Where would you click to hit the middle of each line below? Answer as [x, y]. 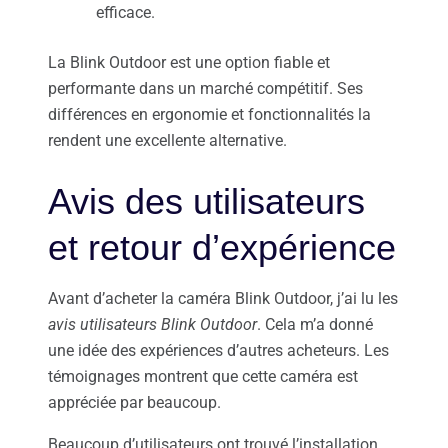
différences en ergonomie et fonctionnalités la [209, 115]
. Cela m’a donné [315, 325]
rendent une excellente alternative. [167, 141]
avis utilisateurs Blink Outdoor [152, 325]
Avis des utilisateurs [206, 202]
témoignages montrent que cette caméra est [203, 377]
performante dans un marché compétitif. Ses [205, 89]
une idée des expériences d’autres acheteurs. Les [218, 351]
